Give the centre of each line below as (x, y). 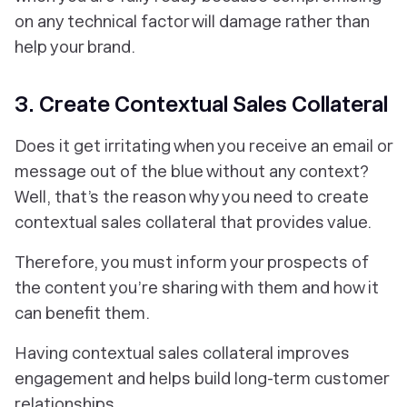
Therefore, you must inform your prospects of (192, 263)
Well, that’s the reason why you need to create (192, 197)
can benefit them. (82, 313)
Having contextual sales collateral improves (182, 353)
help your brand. (75, 47)
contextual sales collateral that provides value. (193, 223)
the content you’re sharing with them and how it (197, 288)
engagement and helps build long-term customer (202, 379)
